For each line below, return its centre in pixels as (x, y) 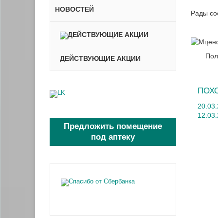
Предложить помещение (113, 126)
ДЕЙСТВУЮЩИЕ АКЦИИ (100, 59)
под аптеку (113, 137)
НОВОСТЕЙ (74, 9)
